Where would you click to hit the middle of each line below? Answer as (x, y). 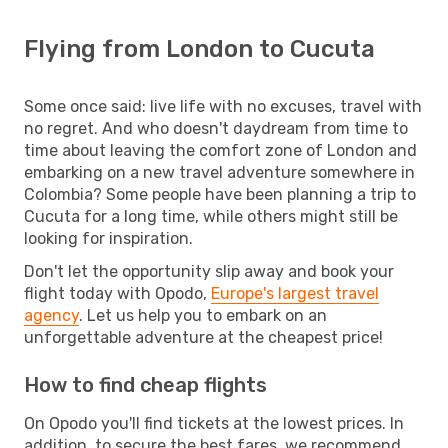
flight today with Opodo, (117, 293)
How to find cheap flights (145, 384)
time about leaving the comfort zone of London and (220, 150)
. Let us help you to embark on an (203, 315)
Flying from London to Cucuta (199, 48)
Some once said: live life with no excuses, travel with (223, 106)
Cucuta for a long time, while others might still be (211, 216)
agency (51, 315)
